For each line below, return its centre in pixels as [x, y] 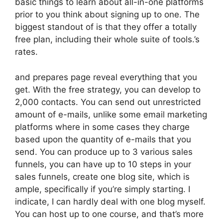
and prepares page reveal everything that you [106, 77]
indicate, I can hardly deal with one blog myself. [110, 201]
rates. [26, 52]
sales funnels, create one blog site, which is [102, 176]
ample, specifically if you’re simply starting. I [103, 189]
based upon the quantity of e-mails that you [103, 139]
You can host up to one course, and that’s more [109, 214]
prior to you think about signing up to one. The [107, 14]
